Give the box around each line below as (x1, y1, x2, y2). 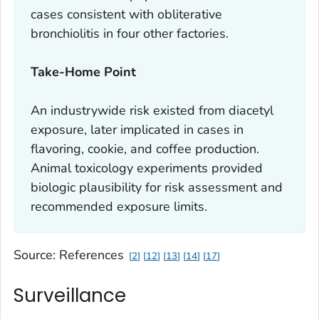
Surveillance (14, 283, 126, 309)
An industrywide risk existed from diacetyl (30, 101, 273, 119)
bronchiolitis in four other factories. (30, 24, 229, 42)
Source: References (14, 246, 124, 264)
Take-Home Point (30, 63, 136, 80)
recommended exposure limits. (30, 197, 207, 215)
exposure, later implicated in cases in (30, 120, 244, 138)
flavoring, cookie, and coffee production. (30, 140, 259, 157)
